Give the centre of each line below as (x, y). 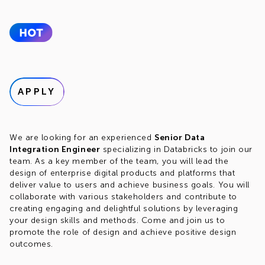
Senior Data (180, 138)
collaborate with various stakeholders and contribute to (123, 197)
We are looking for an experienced (82, 138)
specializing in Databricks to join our (177, 149)
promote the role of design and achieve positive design (123, 232)
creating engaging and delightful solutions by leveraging (124, 209)
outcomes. (32, 244)
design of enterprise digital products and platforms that (122, 173)
